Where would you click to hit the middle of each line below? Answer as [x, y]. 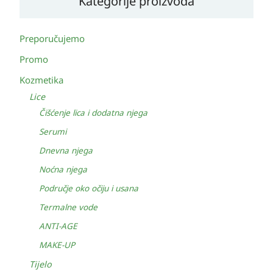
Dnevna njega [66, 151]
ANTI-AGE [58, 226]
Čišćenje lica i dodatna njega [93, 113]
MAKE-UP [57, 245]
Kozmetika [41, 80]
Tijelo [41, 264]
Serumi [53, 132]
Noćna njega [63, 169]
